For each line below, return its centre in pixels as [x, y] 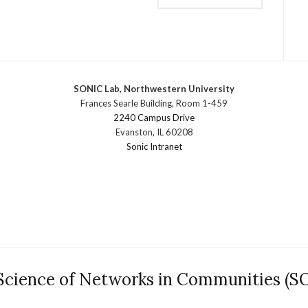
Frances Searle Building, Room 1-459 [154, 103]
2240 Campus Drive [154, 117]
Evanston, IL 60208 [154, 132]
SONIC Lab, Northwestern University [154, 88]
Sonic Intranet [154, 146]
